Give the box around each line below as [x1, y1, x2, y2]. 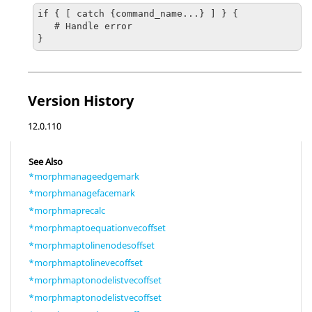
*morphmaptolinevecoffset [29, 256, 143, 269]
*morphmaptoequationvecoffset [29, 221, 166, 235]
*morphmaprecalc [29, 204, 105, 217]
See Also [29, 155, 63, 168]
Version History [28, 91, 134, 110]
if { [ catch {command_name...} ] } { [38, 8, 238, 19]
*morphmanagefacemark [29, 187, 135, 200]
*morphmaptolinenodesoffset [29, 239, 155, 252]
